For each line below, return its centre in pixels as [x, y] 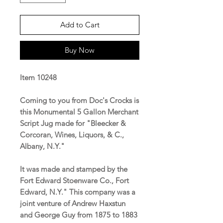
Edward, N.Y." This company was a [78, 192]
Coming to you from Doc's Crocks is [79, 100]
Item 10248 [38, 77]
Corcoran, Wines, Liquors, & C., [72, 134]
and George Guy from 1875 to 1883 [79, 215]
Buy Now [80, 50]
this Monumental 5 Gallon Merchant [79, 111]
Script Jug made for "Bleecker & [73, 123]
